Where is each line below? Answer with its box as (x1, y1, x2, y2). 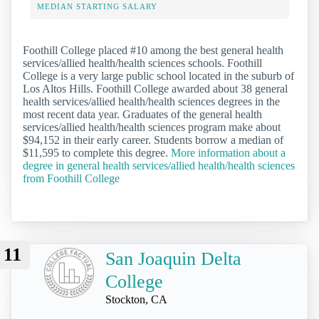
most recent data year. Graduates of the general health (23, 108, 262, 120)
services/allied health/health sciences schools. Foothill (23, 56, 262, 69)
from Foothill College (23, 172, 120, 184)
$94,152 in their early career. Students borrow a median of (23, 133, 283, 146)
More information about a (171, 146, 286, 159)
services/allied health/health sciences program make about (23, 120, 281, 133)
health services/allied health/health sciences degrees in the (23, 95, 280, 108)
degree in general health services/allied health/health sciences (23, 159, 295, 172)
